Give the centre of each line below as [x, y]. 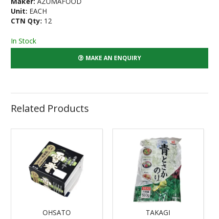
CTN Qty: [27, 21]
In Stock [24, 41]
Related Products [50, 109]
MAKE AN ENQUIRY [113, 58]
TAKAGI [158, 212]
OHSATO [57, 212]
